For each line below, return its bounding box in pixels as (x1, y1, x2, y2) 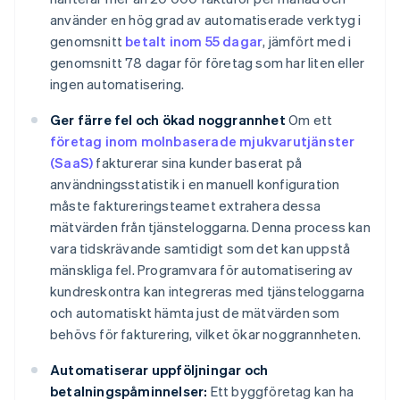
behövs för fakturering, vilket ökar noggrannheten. (50, 325, 362, 344)
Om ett (285, 111, 333, 129)
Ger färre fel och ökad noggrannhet (50, 111, 286, 129)
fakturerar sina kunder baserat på (93, 154, 303, 172)
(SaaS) (50, 154, 94, 172)
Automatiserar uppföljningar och (50, 361, 269, 379)
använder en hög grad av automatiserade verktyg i (50, 11, 362, 29)
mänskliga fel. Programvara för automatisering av (50, 261, 354, 279)
